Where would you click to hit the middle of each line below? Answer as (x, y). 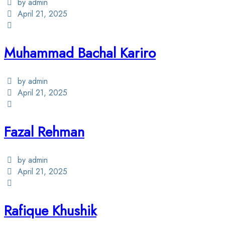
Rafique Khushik (50, 210)
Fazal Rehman (44, 132)
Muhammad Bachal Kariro (80, 53)
